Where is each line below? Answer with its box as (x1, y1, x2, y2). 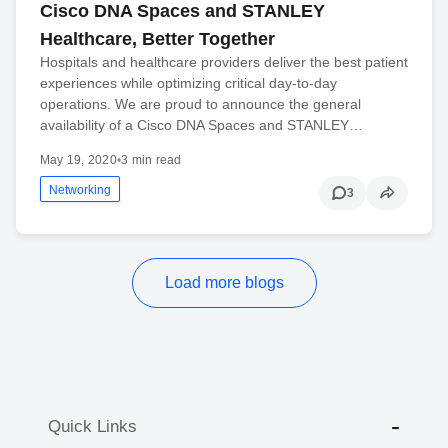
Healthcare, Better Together (40, 29, 275, 50)
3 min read (121, 153, 182, 168)
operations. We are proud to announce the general (40, 96, 361, 113)
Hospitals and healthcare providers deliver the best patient (40, 54, 408, 71)
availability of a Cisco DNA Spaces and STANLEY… (40, 117, 363, 134)
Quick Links (48, 416, 137, 436)
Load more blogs (164, 274, 284, 292)
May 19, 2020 (40, 153, 117, 168)
